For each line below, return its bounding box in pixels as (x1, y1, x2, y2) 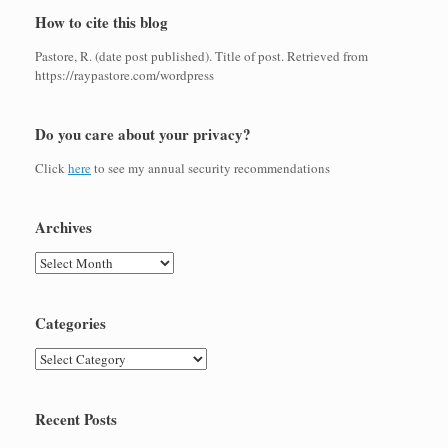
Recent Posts (35, 408, 117, 431)
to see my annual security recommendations (91, 159, 330, 178)
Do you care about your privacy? (35, 123, 251, 146)
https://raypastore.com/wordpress (35, 66, 214, 85)
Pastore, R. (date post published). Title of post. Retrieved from (35, 47, 368, 66)
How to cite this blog (35, 11, 168, 34)
